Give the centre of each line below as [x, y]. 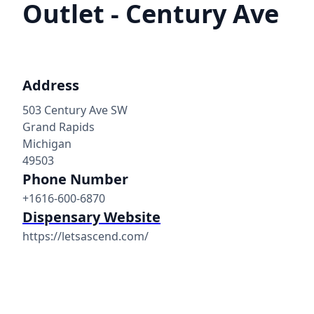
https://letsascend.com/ [86, 236]
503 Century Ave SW [75, 110]
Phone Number [75, 179]
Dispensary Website [91, 217]
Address [51, 85]
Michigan [47, 144]
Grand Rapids [59, 127]
